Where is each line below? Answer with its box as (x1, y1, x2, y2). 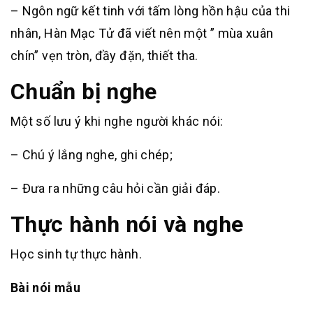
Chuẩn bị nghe (10, 78, 157, 105)
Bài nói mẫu (10, 280, 80, 295)
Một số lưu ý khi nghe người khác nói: (10, 114, 224, 129)
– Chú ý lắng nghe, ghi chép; (10, 147, 173, 162)
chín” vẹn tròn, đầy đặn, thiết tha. (10, 48, 198, 63)
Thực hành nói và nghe (10, 211, 244, 238)
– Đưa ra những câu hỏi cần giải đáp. (10, 181, 220, 196)
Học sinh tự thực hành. (10, 247, 142, 261)
